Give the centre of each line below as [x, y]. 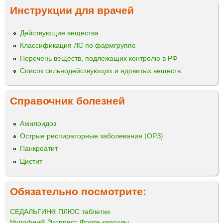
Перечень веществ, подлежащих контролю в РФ [99, 57]
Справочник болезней [67, 100]
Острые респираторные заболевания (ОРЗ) [92, 136]
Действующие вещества [59, 33]
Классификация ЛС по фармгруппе [78, 45]
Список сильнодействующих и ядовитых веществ [100, 70]
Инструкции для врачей [72, 10]
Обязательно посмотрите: [78, 190]
